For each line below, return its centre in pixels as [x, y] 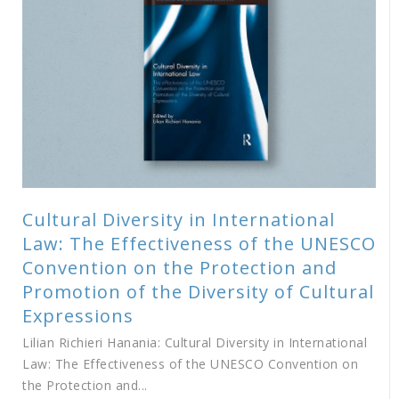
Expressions [78, 316]
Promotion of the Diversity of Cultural [198, 292]
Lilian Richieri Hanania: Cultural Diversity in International [195, 342]
